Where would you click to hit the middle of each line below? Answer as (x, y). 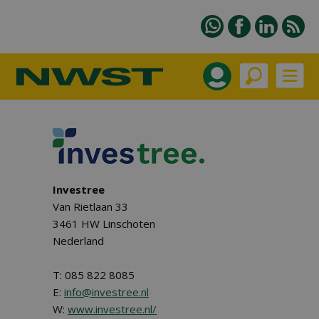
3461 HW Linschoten (104, 224)
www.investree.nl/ (112, 309)
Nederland (78, 241)
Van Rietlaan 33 (90, 206)
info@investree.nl (106, 292)
